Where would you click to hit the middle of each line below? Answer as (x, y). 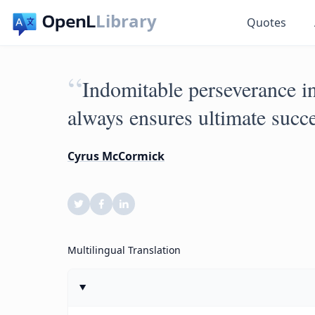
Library (127, 21)
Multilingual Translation (124, 250)
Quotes (267, 22)
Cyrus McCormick (116, 156)
